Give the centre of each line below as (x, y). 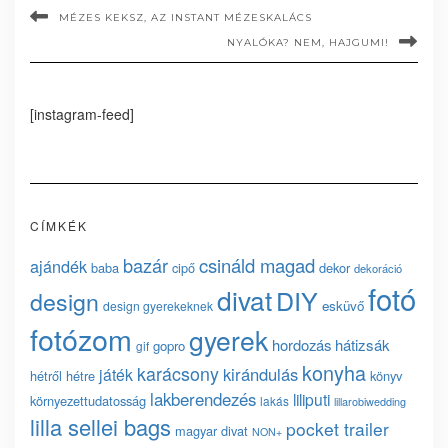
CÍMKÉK (59, 226)
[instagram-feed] (82, 114)
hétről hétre (62, 376)
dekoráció (378, 268)
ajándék (58, 266)
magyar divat (211, 431)
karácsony (178, 373)
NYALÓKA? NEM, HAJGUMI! (308, 43)
